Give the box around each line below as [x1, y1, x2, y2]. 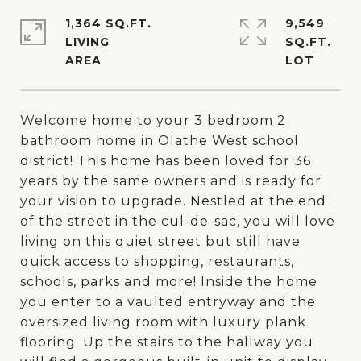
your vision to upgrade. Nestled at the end [20, 193, 326, 209]
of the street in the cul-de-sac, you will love [20, 214, 335, 229]
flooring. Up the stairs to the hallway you [20, 334, 313, 350]
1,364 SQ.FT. [65, 16, 151, 31]
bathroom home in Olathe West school [20, 133, 299, 148]
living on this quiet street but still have [20, 234, 301, 249]
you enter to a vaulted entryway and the [20, 294, 316, 309]
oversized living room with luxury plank [20, 314, 306, 330]
